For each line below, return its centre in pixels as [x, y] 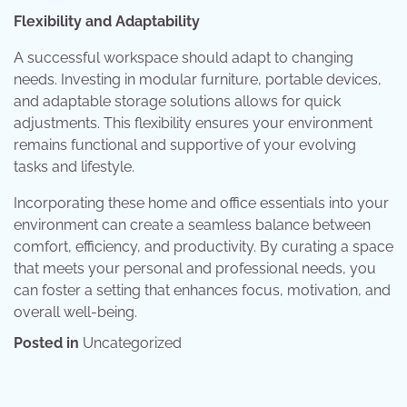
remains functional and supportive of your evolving [185, 145]
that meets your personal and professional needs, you [195, 268]
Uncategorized [132, 343]
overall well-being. [75, 312]
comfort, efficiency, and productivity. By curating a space [203, 247]
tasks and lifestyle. [74, 167]
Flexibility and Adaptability [107, 21]
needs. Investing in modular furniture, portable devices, [198, 79]
